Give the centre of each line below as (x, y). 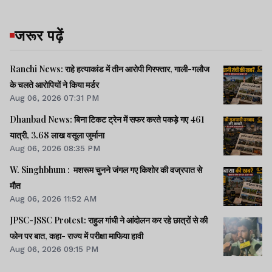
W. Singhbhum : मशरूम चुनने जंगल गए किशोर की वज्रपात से (106, 170)
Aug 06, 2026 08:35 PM (55, 148)
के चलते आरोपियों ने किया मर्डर (54, 84)
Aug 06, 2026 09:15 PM (54, 249)
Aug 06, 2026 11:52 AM (53, 199)
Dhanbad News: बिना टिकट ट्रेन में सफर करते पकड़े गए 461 (107, 120)
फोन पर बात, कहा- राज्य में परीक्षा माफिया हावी (76, 236)
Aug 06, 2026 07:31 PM (54, 97)
